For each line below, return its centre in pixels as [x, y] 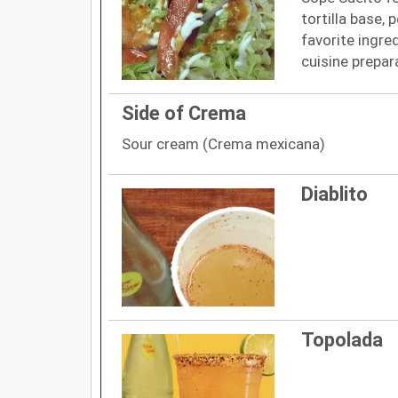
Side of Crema [184, 113]
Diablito [334, 194]
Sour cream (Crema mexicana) [223, 143]
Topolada [342, 339]
